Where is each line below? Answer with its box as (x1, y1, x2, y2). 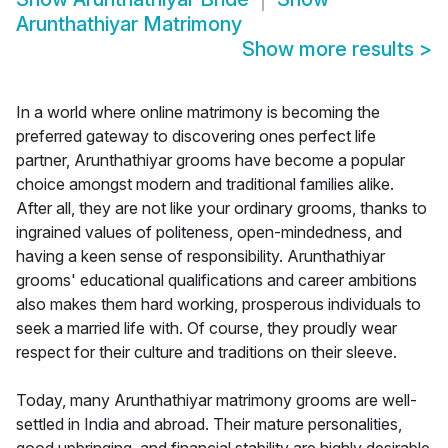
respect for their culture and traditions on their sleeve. (16, 342, 397, 363)
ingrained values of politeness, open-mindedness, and (16, 222, 402, 243)
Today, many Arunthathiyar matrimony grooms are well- (16, 390, 417, 411)
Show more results (242, 37, 419, 62)
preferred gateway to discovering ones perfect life (16, 126, 376, 147)
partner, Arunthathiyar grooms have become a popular (16, 150, 405, 171)
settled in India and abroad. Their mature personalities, (16, 414, 402, 435)
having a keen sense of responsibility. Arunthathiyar (16, 246, 385, 267)
